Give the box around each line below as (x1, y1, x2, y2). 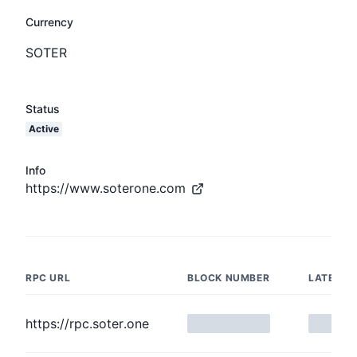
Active (29, 122, 59, 135)
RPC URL (25, 271, 71, 284)
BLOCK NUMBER (187, 271, 270, 284)
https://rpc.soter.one (25, 315, 149, 331)
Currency (25, 14, 73, 29)
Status (25, 101, 60, 116)
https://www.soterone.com (25, 179, 186, 196)
